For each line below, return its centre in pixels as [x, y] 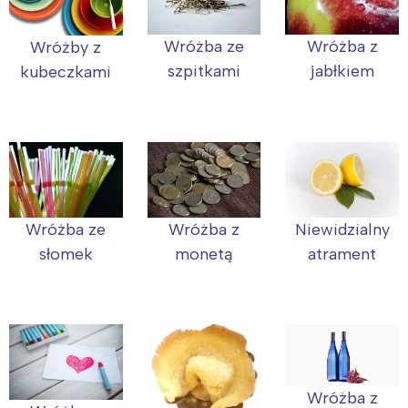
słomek [66, 254]
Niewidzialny [342, 229]
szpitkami [204, 71]
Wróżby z [66, 47]
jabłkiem [342, 71]
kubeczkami [66, 71]
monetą [204, 254]
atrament [342, 254]
